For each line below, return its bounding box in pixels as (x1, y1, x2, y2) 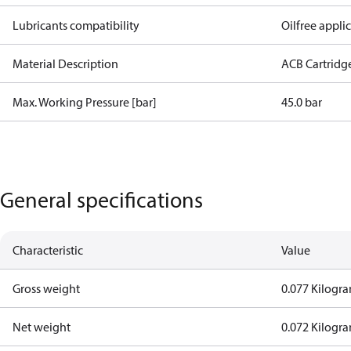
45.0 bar (281, 94, 323, 110)
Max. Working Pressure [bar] (13, 94, 157, 110)
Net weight (13, 319, 71, 335)
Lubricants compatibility (13, 17, 139, 33)
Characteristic (13, 242, 83, 258)
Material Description (13, 56, 118, 71)
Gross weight (13, 280, 80, 296)
